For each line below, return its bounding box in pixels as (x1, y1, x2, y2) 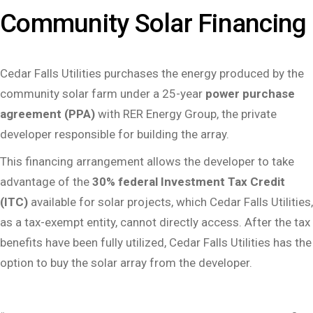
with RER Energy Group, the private (95, 107, 277, 122)
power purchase (203, 87, 295, 101)
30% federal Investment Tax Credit (92, 175, 285, 189)
